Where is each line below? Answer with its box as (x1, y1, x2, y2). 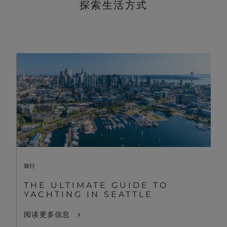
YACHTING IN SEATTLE (24, 190, 153, 200)
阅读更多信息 (24, 210, 70, 219)
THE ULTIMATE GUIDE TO (24, 180, 168, 191)
